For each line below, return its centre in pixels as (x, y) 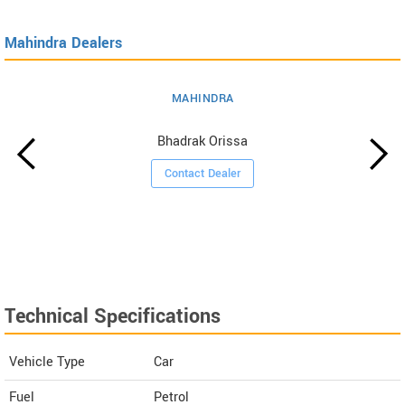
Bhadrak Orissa (203, 141)
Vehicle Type (47, 362)
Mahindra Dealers (63, 42)
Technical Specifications (113, 316)
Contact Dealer (203, 173)
